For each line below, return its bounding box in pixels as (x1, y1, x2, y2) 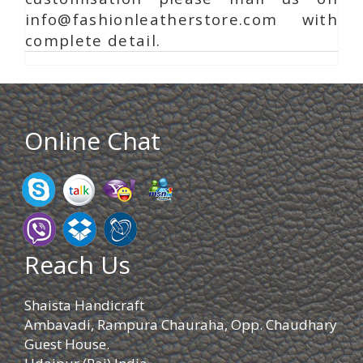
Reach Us (24, 247, 130, 281)
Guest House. (24, 334, 109, 353)
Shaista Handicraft (24, 295, 144, 314)
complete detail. (25, 29, 161, 50)
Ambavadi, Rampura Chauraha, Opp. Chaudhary (24, 314, 337, 334)
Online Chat (24, 123, 160, 157)
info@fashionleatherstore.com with (25, 8, 338, 29)
